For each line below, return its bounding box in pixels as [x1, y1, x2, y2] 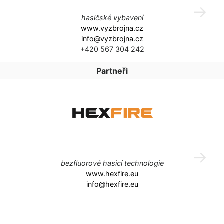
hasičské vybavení [81, 13, 143, 22]
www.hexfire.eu [86, 169, 138, 178]
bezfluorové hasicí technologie [60, 159, 164, 168]
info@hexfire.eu [86, 180, 138, 189]
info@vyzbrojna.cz [81, 34, 143, 43]
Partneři [96, 66, 128, 76]
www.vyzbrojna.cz [81, 24, 143, 33]
